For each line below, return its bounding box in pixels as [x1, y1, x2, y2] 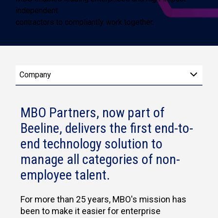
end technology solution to [20, 136, 163, 152]
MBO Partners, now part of [20, 105, 164, 121]
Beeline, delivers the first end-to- [20, 120, 193, 136]
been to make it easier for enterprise [20, 206, 161, 217]
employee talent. [20, 167, 110, 183]
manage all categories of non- [20, 151, 180, 167]
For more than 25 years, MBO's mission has [20, 194, 186, 205]
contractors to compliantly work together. [16, 18, 154, 27]
